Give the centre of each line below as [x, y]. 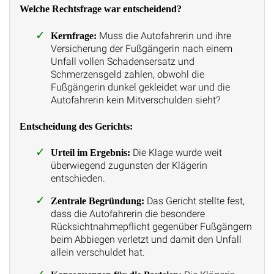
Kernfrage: [73, 35]
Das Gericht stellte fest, [194, 201]
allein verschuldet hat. [98, 253]
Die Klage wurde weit [176, 153]
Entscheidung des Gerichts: [76, 126]
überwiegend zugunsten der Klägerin [129, 166]
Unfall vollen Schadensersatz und [122, 61]
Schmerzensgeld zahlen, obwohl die [127, 74]
